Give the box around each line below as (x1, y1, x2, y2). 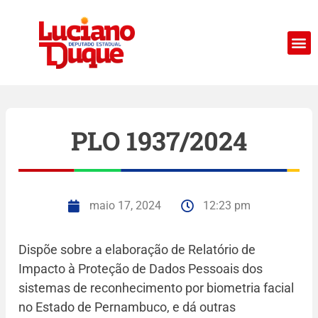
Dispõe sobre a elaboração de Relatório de (18, 242, 256, 257)
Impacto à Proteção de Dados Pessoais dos (18, 261, 263, 276)
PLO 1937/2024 (71, 124, 247, 158)
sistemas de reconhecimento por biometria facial (18, 280, 294, 295)
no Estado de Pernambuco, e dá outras (18, 300, 236, 314)
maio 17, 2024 (89, 199, 161, 212)
